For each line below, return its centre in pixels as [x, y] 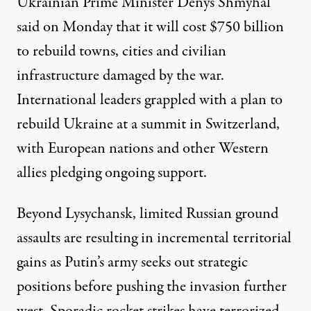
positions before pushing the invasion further [152, 286]
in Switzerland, [233, 124]
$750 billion [247, 27]
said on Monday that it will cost [113, 27]
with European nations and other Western [143, 148]
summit [163, 124]
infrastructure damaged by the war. [120, 75]
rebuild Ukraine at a [79, 124]
